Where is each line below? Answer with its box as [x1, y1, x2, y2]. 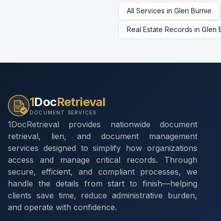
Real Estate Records [127, 25, 192, 34]
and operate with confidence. [8, 202, 117, 212]
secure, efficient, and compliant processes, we [8, 167, 197, 177]
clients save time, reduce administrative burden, [8, 190, 197, 200]
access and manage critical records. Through [8, 155, 197, 165]
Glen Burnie [174, 6, 212, 15]
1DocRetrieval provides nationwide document [8, 119, 197, 129]
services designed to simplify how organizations [8, 143, 197, 153]
